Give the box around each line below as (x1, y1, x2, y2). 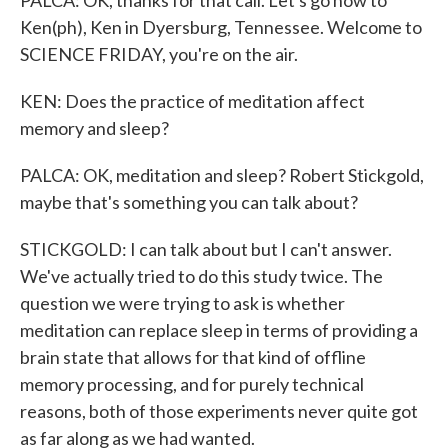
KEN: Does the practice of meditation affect (20, 90, 365, 112)
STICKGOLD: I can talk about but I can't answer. (20, 238, 392, 260)
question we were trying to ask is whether (20, 292, 345, 314)
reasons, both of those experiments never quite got (20, 400, 418, 422)
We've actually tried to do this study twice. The (20, 265, 383, 287)
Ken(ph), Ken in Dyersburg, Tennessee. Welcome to (20, 16, 422, 38)
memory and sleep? (20, 117, 169, 139)
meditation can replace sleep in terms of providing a (20, 319, 418, 341)
